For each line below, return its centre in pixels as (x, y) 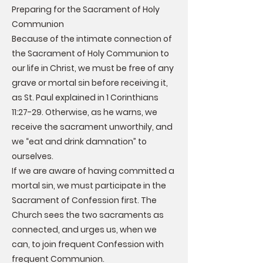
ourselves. (33, 156)
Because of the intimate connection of (92, 39)
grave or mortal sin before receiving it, (90, 83)
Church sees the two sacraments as (88, 215)
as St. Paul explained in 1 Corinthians (85, 97)
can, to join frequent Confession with (88, 244)
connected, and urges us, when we (84, 230)
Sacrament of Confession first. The (84, 200)
